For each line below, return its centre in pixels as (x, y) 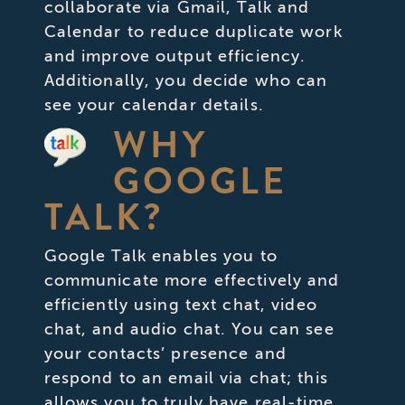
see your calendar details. (154, 104)
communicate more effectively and (192, 280)
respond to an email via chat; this (186, 377)
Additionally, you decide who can (186, 80)
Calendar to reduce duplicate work (193, 31)
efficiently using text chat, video (180, 304)
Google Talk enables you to (160, 255)
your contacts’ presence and (165, 353)
